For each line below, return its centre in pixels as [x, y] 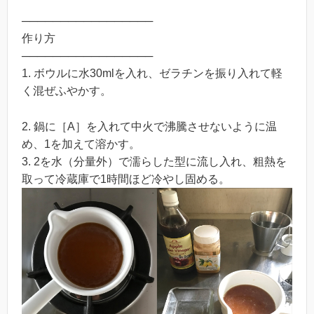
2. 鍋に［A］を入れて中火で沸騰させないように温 [149, 126]
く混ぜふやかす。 [67, 91]
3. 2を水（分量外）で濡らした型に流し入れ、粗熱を [154, 161]
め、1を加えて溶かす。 [81, 144]
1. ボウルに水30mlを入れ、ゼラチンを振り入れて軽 [152, 74]
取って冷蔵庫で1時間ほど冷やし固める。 [126, 179]
